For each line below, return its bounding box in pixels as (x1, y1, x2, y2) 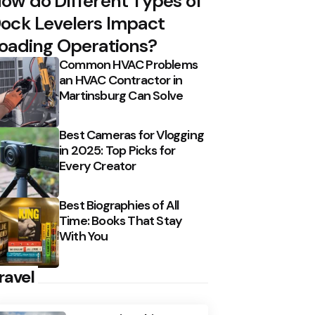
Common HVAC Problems (59, 56, 198, 73)
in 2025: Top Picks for (59, 141, 176, 159)
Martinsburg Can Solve (59, 86, 184, 104)
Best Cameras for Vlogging (59, 126, 204, 143)
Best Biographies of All (59, 196, 179, 214)
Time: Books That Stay (59, 212, 183, 229)
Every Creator (59, 157, 136, 174)
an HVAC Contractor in (59, 71, 183, 89)
